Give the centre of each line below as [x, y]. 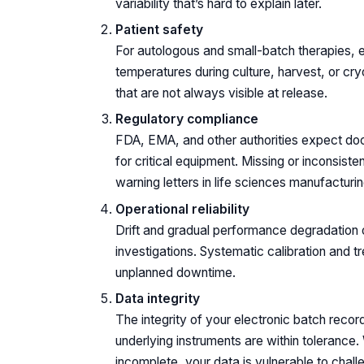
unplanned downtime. [175, 272]
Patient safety [159, 29]
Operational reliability [182, 209]
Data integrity [158, 299]
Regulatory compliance [187, 119]
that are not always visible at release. [221, 93]
